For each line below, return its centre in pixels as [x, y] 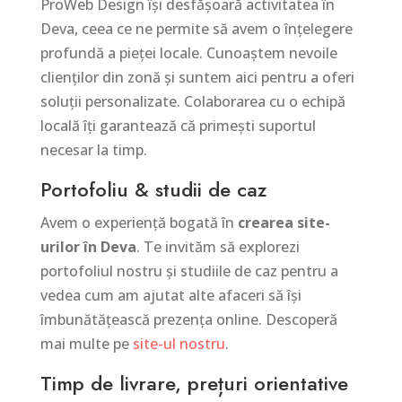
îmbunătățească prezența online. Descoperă [188, 320]
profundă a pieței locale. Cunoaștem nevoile [188, 53]
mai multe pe [86, 344]
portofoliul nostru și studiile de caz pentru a [189, 271]
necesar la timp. [93, 150]
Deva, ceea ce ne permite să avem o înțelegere [196, 29]
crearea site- [284, 223]
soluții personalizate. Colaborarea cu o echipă [192, 102]
